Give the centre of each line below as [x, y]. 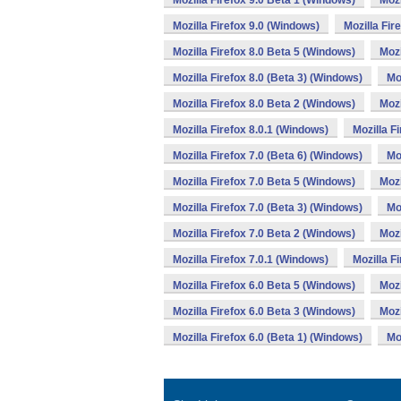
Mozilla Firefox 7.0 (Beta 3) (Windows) [268, 208]
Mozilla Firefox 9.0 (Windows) [246, 26]
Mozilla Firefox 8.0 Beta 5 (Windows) [264, 52]
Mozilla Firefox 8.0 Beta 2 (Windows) [264, 104]
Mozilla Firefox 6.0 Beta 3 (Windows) [264, 311]
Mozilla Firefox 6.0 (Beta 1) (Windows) [268, 337]
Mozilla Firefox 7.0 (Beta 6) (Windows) [268, 156]
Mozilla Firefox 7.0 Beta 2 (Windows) [264, 234]
